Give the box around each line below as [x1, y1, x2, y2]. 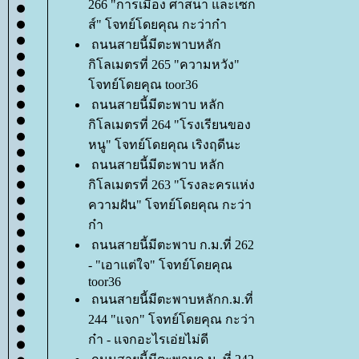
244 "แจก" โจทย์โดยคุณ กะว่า [88, 313, 255, 326]
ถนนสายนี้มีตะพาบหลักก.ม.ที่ [91, 292, 253, 306]
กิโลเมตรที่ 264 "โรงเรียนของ [88, 118, 251, 131]
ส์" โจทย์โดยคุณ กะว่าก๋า [88, 18, 227, 31]
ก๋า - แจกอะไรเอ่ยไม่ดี [88, 333, 208, 346]
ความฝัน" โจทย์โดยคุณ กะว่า [88, 198, 252, 212]
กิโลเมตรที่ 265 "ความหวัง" [88, 58, 240, 71]
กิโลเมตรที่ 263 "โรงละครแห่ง [88, 178, 255, 192]
